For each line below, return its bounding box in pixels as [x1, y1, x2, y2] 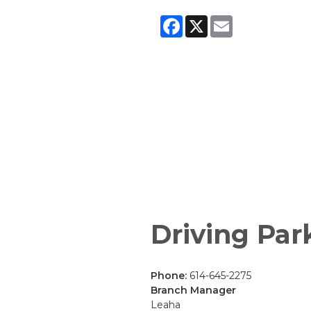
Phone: [151, 269, 190, 283]
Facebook [182, 14, 230, 27]
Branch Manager [151, 284, 236, 297]
